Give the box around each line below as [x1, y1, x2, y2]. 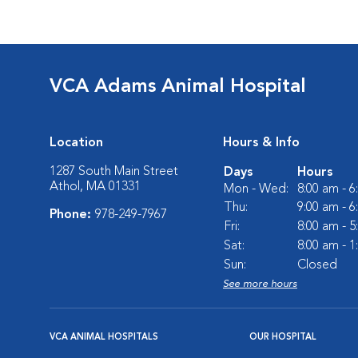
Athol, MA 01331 [50, 180, 141, 193]
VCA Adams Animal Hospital [50, 77, 306, 97]
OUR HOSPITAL [249, 332, 316, 342]
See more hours [223, 278, 297, 289]
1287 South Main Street [50, 165, 178, 178]
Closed [297, 258, 337, 272]
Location [50, 136, 103, 149]
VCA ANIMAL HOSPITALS [50, 332, 158, 342]
